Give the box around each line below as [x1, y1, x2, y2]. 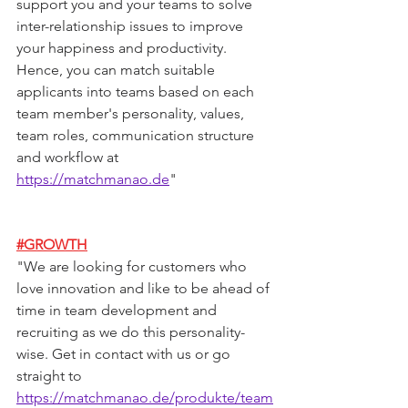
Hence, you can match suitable [16, 61, 219, 79]
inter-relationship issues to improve [16, 17, 247, 36]
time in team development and [16, 301, 220, 320]
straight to [16, 367, 86, 385]
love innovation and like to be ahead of [16, 280, 273, 298]
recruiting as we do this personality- [16, 323, 245, 342]
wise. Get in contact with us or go [16, 345, 234, 363]
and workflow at [16, 148, 122, 167]
